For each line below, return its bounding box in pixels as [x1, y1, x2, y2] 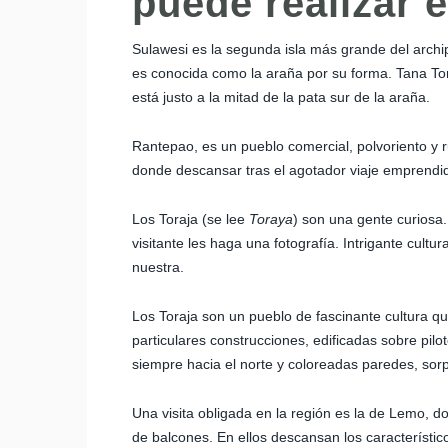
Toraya [249, 211, 293, 227]
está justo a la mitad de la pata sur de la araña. [132, 89, 430, 105]
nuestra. [132, 259, 184, 275]
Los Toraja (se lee [132, 211, 249, 227]
